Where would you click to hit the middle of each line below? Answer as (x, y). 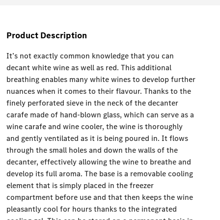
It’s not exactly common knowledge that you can (90, 56)
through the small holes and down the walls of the (92, 150)
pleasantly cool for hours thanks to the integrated (92, 209)
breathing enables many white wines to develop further (101, 80)
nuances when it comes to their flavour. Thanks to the (99, 91)
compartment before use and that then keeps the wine (100, 197)
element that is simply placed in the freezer (80, 186)
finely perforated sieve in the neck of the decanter (93, 103)
